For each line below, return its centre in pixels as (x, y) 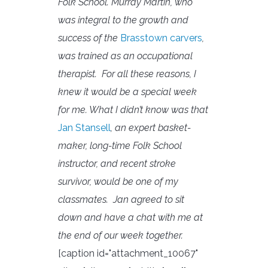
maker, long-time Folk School (120, 145)
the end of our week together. (121, 235)
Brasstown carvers (161, 38)
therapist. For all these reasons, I (127, 74)
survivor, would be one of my (118, 181)
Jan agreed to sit (149, 199)
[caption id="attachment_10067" (128, 253)
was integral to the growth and (123, 20)
